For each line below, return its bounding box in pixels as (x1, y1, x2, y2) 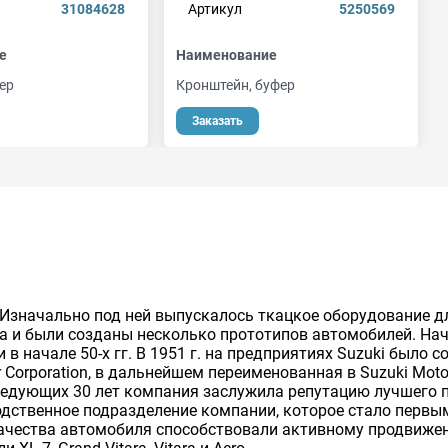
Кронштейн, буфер (176, 77, 295, 93)
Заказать (192, 114, 243, 128)
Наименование (176, 47, 277, 63)
